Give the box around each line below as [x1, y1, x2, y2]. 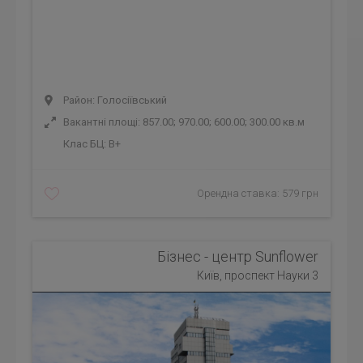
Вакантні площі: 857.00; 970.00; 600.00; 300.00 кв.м [61, 116, 305, 128]
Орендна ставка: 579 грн [197, 187, 318, 199]
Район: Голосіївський [61, 94, 167, 106]
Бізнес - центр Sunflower [157, 248, 318, 265]
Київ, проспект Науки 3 [197, 269, 318, 282]
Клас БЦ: [61, 138, 109, 150]
